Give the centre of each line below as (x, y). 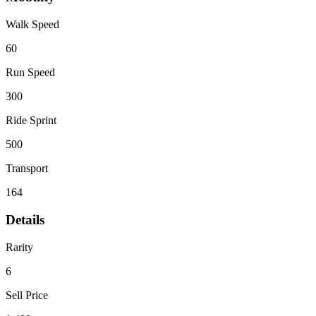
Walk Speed (32, 25)
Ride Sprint (31, 121)
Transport (27, 169)
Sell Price (27, 295)
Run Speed (30, 73)
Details (25, 219)
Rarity (19, 247)
